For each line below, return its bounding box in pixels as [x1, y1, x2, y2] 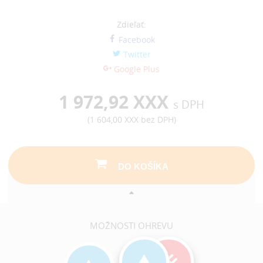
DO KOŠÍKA [117, 161, 168, 171]
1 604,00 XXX [89, 114, 139, 126]
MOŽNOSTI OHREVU [90, 220, 173, 232]
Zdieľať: [117, 19, 146, 31]
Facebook [116, 34, 156, 46]
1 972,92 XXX [59, 90, 173, 114]
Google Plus [112, 63, 160, 75]
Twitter [120, 48, 151, 60]
